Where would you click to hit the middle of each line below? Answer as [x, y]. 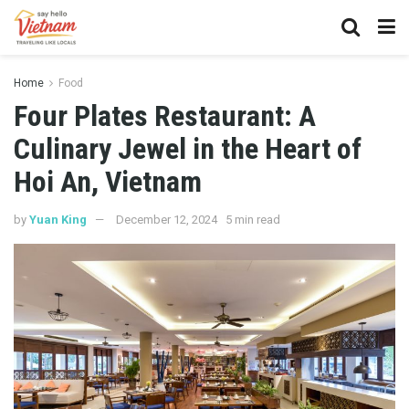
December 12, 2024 [167, 219]
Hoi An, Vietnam [108, 182]
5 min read [253, 219]
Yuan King [58, 219]
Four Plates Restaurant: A [165, 116]
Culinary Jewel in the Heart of [188, 149]
